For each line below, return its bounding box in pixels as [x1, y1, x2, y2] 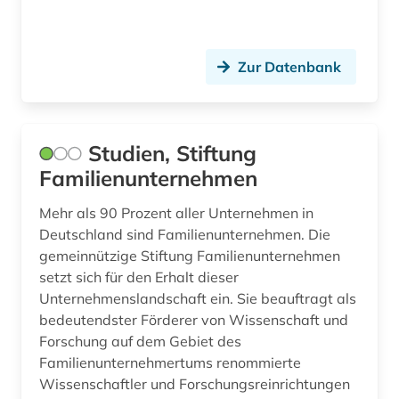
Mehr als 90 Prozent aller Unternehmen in [39, 204, 313, 223]
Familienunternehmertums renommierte [39, 354, 301, 372]
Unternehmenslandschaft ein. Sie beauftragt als [39, 289, 356, 308]
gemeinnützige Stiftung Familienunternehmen [39, 247, 340, 265]
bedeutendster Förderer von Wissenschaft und [39, 311, 348, 330]
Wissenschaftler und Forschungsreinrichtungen [39, 375, 350, 394]
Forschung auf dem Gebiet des [39, 332, 241, 351]
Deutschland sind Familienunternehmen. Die [39, 225, 330, 244]
